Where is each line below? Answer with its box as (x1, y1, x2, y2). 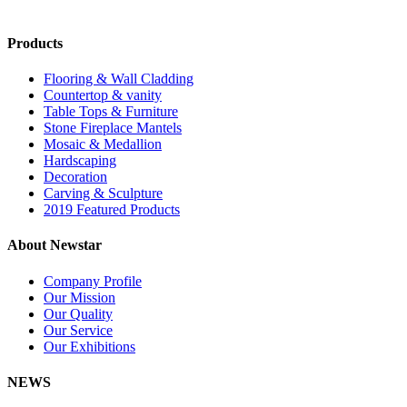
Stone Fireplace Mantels (44, 120, 182, 136)
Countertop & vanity (44, 87, 162, 104)
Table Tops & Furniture (44, 104, 178, 120)
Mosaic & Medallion (44, 136, 162, 153)
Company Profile (44, 273, 142, 289)
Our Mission (44, 289, 115, 305)
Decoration (44, 169, 107, 185)
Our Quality (44, 305, 113, 322)
